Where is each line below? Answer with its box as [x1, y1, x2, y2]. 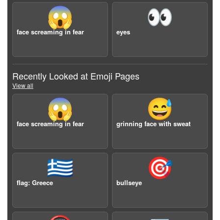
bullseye [116, 178, 142, 187]
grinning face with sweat [116, 119, 191, 128]
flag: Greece [17, 178, 53, 187]
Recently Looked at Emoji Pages [12, 69, 139, 82]
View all [12, 81, 33, 89]
